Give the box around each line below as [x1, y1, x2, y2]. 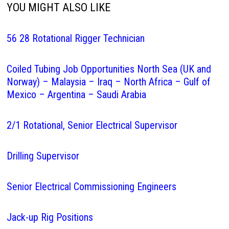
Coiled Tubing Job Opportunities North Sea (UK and [6, 63, 211, 75]
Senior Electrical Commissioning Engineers [6, 180, 176, 193]
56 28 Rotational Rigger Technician [6, 32, 145, 44]
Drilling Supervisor [6, 150, 79, 162]
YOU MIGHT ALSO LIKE [6, 1, 110, 14]
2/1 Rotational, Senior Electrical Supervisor [6, 119, 177, 131]
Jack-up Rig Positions [6, 211, 93, 223]
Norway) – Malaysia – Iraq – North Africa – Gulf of [6, 76, 211, 88]
